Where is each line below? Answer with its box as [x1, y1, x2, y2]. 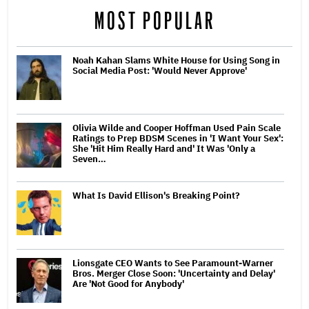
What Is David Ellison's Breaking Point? [72, 189, 240, 201]
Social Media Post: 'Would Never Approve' [72, 64, 247, 77]
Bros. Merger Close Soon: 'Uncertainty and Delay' [72, 267, 275, 279]
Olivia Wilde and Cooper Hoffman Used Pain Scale [72, 121, 281, 134]
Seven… [72, 152, 106, 165]
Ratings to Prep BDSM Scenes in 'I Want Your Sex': [72, 132, 283, 144]
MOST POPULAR [94, 10, 215, 33]
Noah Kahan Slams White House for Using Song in [72, 54, 280, 66]
